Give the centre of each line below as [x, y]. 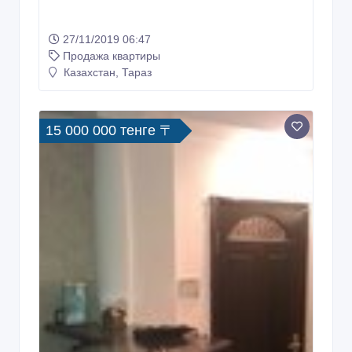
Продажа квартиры [112, 56]
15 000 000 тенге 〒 [110, 131]
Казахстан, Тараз [106, 73]
